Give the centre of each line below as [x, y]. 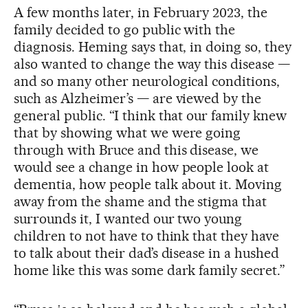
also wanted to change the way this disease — [152, 64]
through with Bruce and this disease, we [136, 150]
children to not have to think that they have [147, 236]
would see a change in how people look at [142, 167]
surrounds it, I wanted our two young [128, 219]
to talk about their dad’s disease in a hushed [147, 253]
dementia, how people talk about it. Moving [148, 185]
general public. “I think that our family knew [151, 116]
